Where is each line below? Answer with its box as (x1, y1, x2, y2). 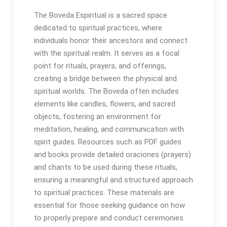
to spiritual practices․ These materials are (33, 188, 174, 197)
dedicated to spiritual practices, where (33, 23, 162, 32)
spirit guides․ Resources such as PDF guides (33, 137, 181, 146)
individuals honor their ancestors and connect (33, 36, 187, 45)
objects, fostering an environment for (33, 112, 161, 121)
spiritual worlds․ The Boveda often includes (33, 87, 179, 96)
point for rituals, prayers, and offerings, (33, 61, 166, 70)
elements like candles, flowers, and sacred (33, 99, 175, 108)
